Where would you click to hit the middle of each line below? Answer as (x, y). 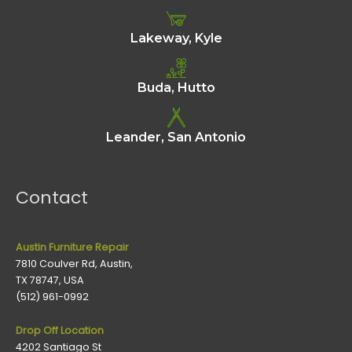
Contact (52, 198)
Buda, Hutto (176, 87)
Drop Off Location (60, 331)
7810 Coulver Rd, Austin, (74, 264)
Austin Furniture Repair (72, 247)
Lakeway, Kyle (176, 38)
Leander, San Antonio (176, 137)
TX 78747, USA (50, 280)
